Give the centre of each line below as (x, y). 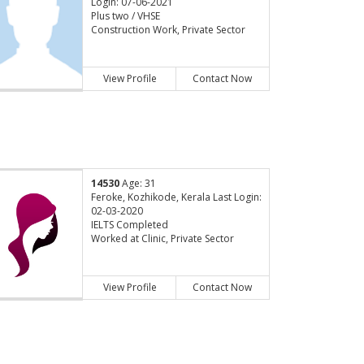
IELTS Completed (129, 225)
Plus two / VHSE (125, 16)
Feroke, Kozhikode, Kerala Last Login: (176, 197)
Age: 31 (137, 184)
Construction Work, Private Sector (168, 30)
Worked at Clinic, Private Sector (162, 239)
